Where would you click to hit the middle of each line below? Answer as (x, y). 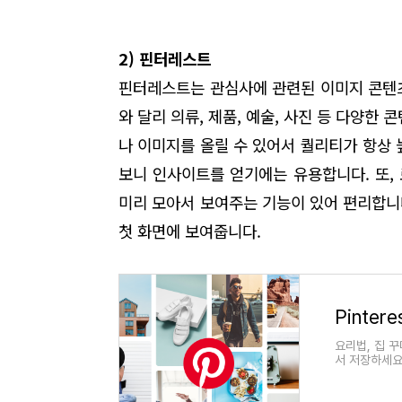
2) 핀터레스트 (165, 58)
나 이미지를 (157, 144)
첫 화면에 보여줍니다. (190, 231)
